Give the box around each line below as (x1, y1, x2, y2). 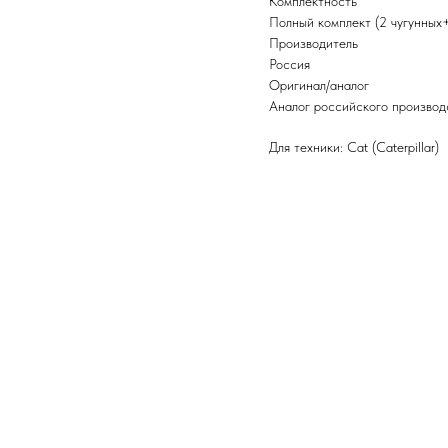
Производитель (269, 35, 358, 51)
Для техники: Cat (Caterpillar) (269, 139, 439, 155)
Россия (269, 56, 310, 72)
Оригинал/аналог (269, 77, 369, 93)
